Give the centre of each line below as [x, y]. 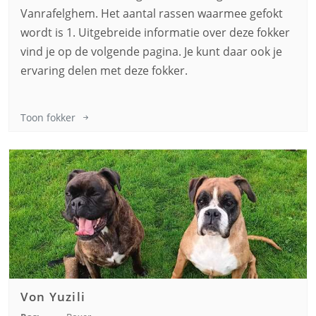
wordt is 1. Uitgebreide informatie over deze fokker [155, 33]
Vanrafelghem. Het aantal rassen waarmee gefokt [152, 14]
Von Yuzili [53, 297]
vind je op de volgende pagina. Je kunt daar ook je [151, 52]
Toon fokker [48, 118]
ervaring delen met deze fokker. [104, 71]
